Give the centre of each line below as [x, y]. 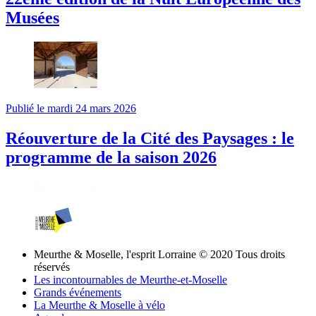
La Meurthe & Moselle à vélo [99, 305]
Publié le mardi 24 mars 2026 [71, 109]
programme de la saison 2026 [111, 158]
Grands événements [78, 292]
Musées [32, 18]
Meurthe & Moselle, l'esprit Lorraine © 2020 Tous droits [159, 254]
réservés [52, 267]
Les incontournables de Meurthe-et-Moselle [130, 279]
